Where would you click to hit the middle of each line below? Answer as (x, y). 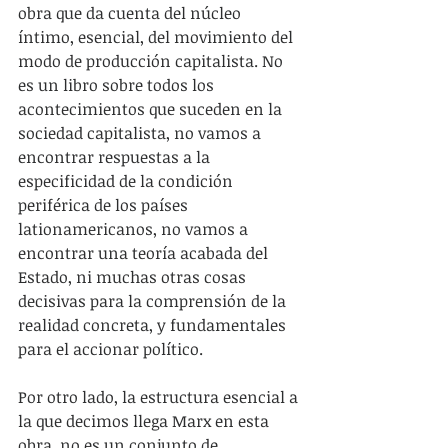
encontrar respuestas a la (116, 157)
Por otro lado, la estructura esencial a (160, 397)
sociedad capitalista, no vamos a (141, 133)
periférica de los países (105, 205)
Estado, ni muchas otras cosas (134, 277)
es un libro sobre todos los (118, 85)
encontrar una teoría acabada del (145, 253)
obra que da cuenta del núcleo (131, 13)
